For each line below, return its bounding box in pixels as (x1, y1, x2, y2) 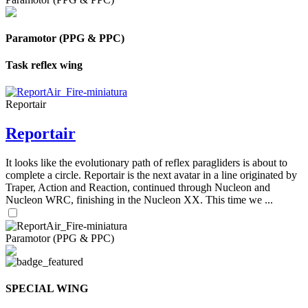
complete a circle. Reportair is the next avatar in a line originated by (5, 168, 297, 181)
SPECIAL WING (5, 283, 88, 295)
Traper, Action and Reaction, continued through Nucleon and (5, 181, 270, 193)
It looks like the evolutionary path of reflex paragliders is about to (5, 156, 287, 168)
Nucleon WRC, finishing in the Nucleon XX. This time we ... (5, 193, 273, 206)
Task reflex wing (5, 58, 82, 71)
